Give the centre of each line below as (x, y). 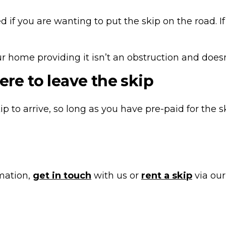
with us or (116, 176)
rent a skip (167, 176)
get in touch (62, 176)
